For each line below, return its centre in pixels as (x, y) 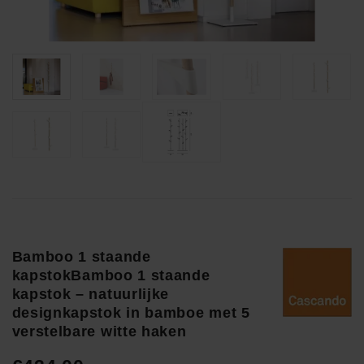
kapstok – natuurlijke (91, 294)
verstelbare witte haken (99, 331)
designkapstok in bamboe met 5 (131, 312)
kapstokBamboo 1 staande (111, 275)
